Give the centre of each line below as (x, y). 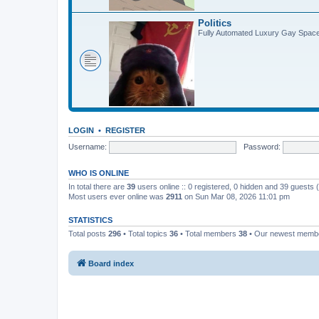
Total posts (88, 234)
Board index (111, 263)
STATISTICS (90, 220)
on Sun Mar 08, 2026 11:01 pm (236, 197)
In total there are (98, 187)
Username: (88, 146)
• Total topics (145, 234)
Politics (215, 23)
